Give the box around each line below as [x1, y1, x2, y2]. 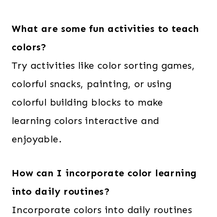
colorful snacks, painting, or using [12, 78, 171, 90]
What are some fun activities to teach [12, 23, 199, 35]
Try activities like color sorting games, [12, 60, 195, 72]
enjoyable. [12, 133, 62, 145]
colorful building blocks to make [12, 96, 163, 108]
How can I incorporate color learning [12, 167, 197, 179]
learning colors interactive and [12, 115, 159, 127]
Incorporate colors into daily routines [12, 204, 192, 216]
